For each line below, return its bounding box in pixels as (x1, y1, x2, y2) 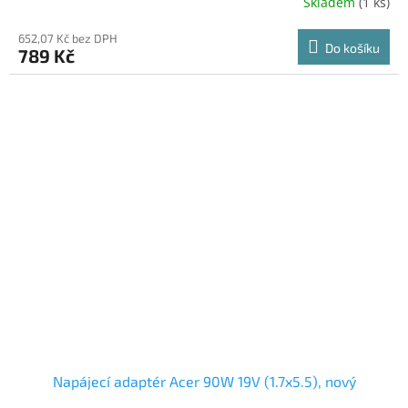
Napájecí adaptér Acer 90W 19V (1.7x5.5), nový (52, 372, 356, 391)
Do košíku (325, 39, 380, 56)
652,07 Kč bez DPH (18, 30, 117, 46)
